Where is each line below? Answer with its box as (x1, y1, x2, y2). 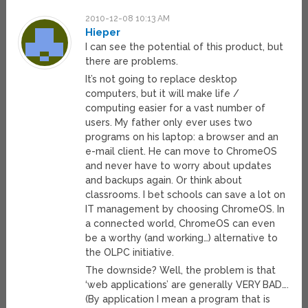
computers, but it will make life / (85, 88, 240, 100)
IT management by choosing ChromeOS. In (85, 203, 285, 215)
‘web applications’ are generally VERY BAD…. (85, 279, 289, 291)
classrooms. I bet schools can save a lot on (85, 189, 286, 201)
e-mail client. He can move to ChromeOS (85, 146, 278, 157)
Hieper (85, 26, 121, 39)
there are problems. (85, 56, 179, 67)
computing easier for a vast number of (85, 102, 266, 114)
